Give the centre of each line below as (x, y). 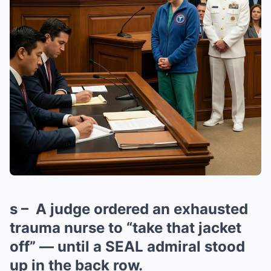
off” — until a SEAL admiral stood (127, 247)
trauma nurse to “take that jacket (126, 228)
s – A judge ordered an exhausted (129, 209)
